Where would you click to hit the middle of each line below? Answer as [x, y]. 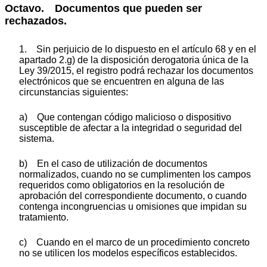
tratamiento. [44, 217]
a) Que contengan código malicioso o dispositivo [125, 117]
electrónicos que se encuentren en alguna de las [122, 81]
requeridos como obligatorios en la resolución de [122, 185]
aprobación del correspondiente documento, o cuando [133, 195]
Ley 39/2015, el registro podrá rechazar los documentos [136, 70]
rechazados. [36, 21]
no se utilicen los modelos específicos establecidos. [128, 253]
